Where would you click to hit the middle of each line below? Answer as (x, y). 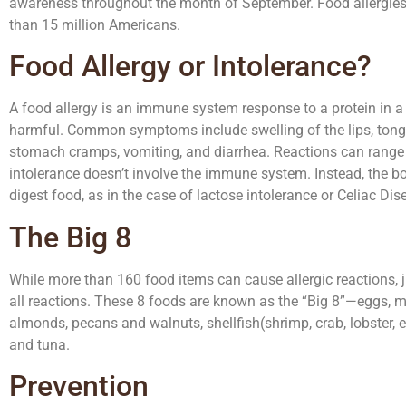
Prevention (79, 387)
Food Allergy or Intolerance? (190, 67)
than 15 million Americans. (95, 25)
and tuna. (39, 344)
